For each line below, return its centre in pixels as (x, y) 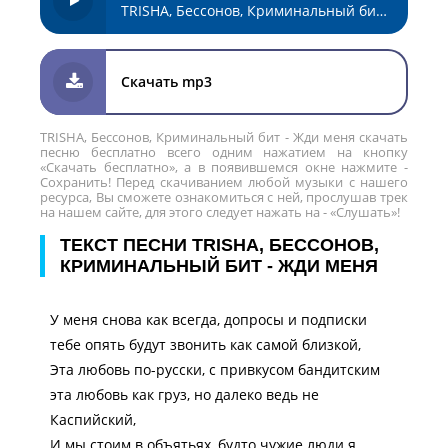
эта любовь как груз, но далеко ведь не (184, 394)
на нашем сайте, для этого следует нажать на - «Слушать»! (220, 212)
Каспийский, (93, 419)
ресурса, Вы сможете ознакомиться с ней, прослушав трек (224, 197)
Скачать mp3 (166, 81)
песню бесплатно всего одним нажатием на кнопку (224, 152)
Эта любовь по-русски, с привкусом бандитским (215, 369)
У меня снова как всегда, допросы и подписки (208, 319)
